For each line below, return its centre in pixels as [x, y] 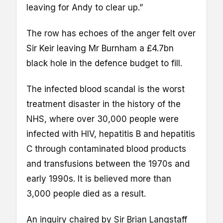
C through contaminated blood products [106, 149]
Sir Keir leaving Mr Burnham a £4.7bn [100, 48]
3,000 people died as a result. [86, 193]
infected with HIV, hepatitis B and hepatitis [111, 134]
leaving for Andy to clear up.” [85, 7]
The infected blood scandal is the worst [106, 89]
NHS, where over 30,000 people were [103, 119]
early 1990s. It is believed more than [99, 178]
